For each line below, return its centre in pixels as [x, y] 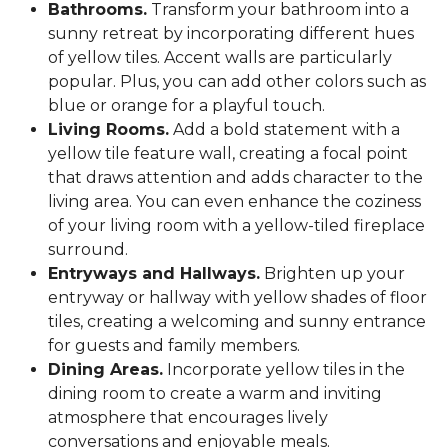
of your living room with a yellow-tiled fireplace [236, 226]
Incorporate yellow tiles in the [284, 370]
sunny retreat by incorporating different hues [231, 34]
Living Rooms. [108, 130]
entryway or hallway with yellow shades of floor [237, 298]
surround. [88, 250]
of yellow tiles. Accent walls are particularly [220, 58]
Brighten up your [332, 274]
